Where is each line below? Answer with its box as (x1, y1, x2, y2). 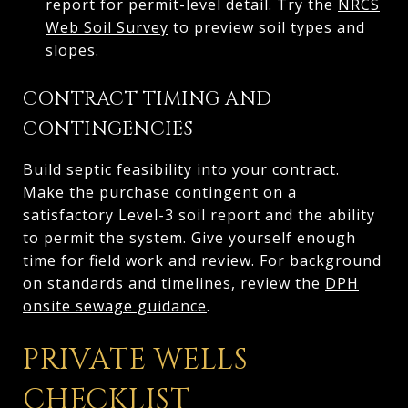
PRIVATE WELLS (23, 340, 249, 380)
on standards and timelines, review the (23, 272, 325, 293)
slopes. (45, 39, 99, 60)
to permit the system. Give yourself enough (23, 227, 356, 248)
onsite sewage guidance (23, 295, 207, 316)
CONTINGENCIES (23, 116, 194, 142)
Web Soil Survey (45, 16, 168, 37)
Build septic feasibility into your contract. (23, 158, 340, 179)
